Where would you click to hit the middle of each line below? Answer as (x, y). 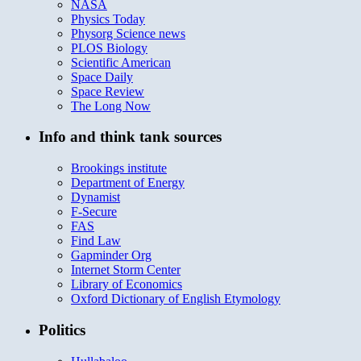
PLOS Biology (109, 48)
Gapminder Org (111, 255)
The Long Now (111, 106)
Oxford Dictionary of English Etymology (176, 299)
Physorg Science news (128, 33)
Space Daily (102, 77)
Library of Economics (127, 284)
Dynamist (95, 197)
